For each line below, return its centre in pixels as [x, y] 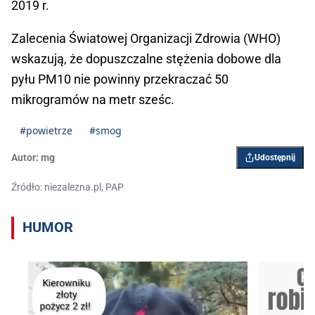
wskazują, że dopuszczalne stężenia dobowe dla [146, 59]
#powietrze [46, 131]
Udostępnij [275, 158]
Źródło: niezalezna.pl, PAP [67, 187]
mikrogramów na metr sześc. [93, 100]
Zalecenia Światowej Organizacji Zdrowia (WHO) [146, 39]
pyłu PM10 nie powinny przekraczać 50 [120, 79]
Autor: [25, 158]
